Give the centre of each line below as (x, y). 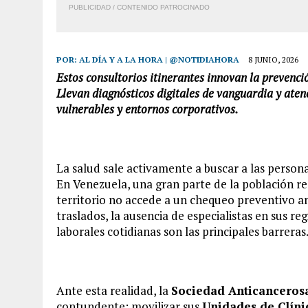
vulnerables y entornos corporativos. (147, 109)
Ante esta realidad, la (114, 290)
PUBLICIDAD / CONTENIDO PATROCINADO (139, 7)
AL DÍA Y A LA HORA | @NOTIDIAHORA (159, 59)
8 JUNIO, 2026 (273, 59)
